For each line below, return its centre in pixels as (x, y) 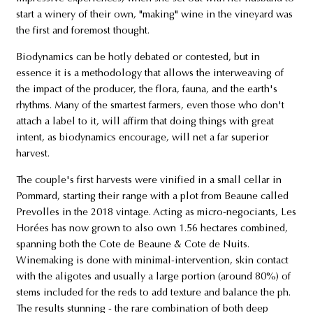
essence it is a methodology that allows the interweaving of (150, 73)
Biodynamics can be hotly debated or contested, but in (138, 57)
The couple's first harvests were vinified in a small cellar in (148, 180)
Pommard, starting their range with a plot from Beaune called (152, 196)
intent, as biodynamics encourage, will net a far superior (142, 138)
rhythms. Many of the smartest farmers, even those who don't (150, 105)
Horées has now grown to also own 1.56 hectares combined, (152, 228)
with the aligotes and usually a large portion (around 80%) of (153, 277)
